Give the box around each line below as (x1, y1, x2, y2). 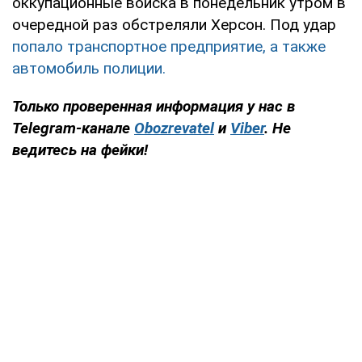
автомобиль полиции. (12, 59, 166, 78)
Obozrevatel (134, 119, 214, 138)
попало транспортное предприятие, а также (12, 37, 326, 57)
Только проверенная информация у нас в (12, 97, 295, 116)
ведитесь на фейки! (12, 141, 148, 160)
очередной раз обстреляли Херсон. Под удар (12, 15, 336, 35)
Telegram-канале (12, 119, 130, 138)
